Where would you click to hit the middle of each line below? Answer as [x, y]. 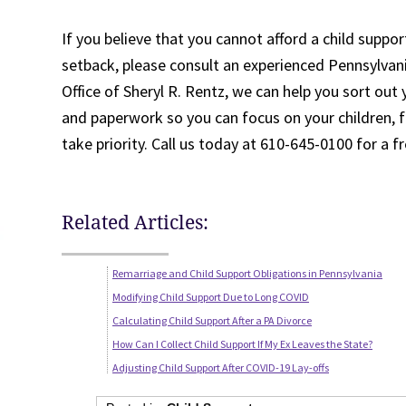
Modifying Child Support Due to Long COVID [211, 297]
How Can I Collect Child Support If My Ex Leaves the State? [242, 344]
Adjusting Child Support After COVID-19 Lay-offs [221, 367]
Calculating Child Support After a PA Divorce [212, 320]
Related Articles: [135, 222]
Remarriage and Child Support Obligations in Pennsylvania [247, 273]
